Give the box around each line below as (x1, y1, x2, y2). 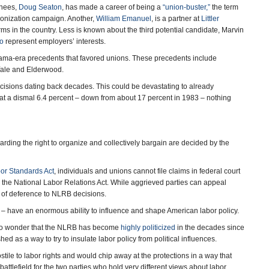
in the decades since (175, 223, 244, 232)
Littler (201, 14, 219, 23)
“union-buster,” (163, 3, 210, 11)
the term (210, 3, 238, 11)
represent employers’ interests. (4, 37, 106, 46)
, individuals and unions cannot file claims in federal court (54, 167, 240, 175)
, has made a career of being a (62, 3, 163, 11)
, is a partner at (151, 14, 201, 23)
